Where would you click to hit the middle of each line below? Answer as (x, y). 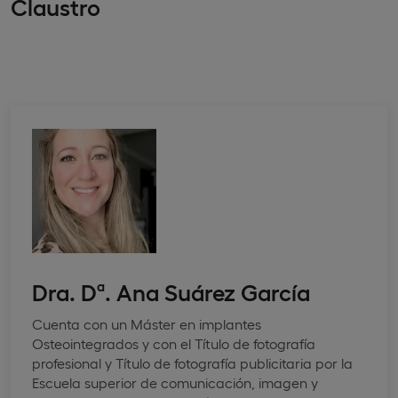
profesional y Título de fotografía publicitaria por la (192, 362)
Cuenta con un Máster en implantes (147, 323)
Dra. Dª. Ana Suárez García (171, 291)
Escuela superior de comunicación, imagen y (175, 382)
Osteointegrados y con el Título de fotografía (174, 343)
